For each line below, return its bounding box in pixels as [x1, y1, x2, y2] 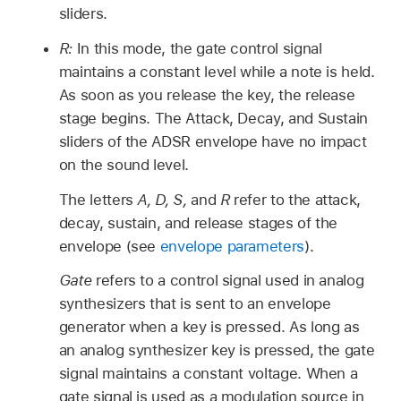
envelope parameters [159, 236, 304, 255]
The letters [58, 190, 138, 209]
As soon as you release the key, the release [58, 85, 355, 104]
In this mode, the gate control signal [76, 38, 322, 57]
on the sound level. [58, 155, 189, 174]
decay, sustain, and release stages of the [58, 213, 338, 232]
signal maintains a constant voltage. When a [58, 364, 358, 383]
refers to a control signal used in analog [91, 271, 364, 290]
